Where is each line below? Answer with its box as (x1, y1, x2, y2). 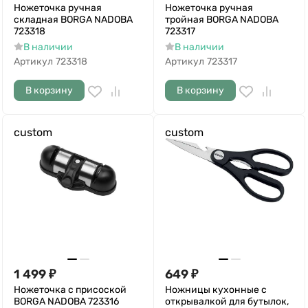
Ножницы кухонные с (165, 284, 267, 296)
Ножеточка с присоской (14, 284, 126, 296)
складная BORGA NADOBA (14, 14, 133, 25)
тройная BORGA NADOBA (165, 14, 278, 25)
